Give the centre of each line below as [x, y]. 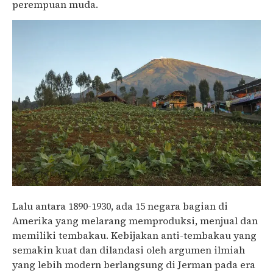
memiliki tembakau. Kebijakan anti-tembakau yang [134, 235]
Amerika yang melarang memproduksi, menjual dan [135, 220]
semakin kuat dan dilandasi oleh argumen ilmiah [129, 250]
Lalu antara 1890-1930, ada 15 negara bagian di [120, 206]
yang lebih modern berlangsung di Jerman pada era [134, 264]
